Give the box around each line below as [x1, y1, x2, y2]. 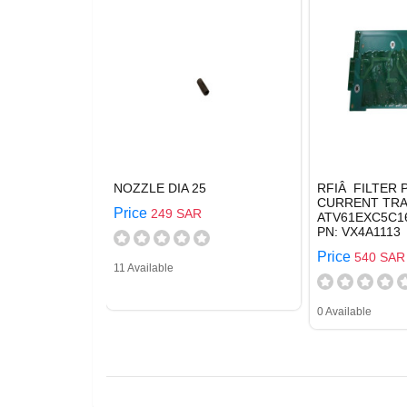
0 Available [317, 305, 372, 318]
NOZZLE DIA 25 [114, 181, 206, 195]
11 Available [114, 262, 174, 274]
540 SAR [354, 250, 405, 264]
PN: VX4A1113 [317, 224, 401, 239]
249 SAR [151, 206, 202, 221]
